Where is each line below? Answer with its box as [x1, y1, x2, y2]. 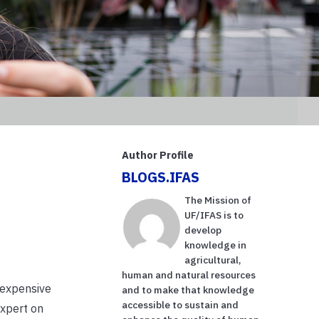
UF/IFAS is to [184, 208, 244, 221]
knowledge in [184, 238, 247, 251]
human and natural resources [122, 268, 256, 281]
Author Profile [122, 147, 194, 162]
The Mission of [184, 193, 252, 206]
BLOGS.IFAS [122, 167, 200, 186]
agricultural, [184, 253, 242, 266]
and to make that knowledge [122, 283, 255, 296]
